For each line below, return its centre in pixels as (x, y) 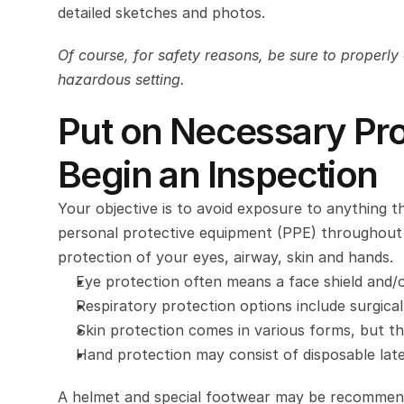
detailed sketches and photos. (161, 12)
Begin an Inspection (218, 174)
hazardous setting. (121, 79)
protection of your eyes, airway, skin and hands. (225, 257)
